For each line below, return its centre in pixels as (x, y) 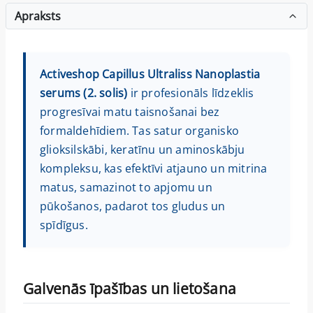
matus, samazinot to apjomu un (126, 187)
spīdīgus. (64, 225)
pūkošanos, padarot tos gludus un (133, 206)
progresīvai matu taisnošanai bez (130, 111)
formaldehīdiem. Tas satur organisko (139, 130)
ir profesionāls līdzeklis (191, 93)
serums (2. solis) (84, 93)
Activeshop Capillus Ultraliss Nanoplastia (150, 74)
